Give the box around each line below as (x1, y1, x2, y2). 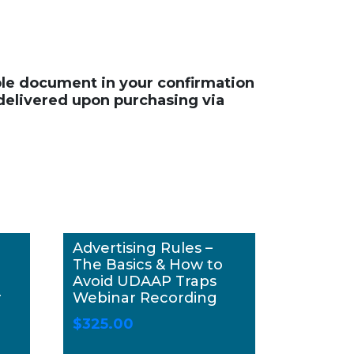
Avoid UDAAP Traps (72, 273, 217, 291)
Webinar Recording (72, 289, 217, 307)
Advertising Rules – (72, 239, 213, 258)
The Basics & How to (72, 256, 223, 274)
